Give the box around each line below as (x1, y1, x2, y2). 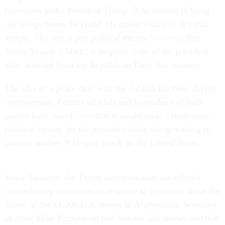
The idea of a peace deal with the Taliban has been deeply (5, 83, 216, 93)
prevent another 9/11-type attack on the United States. (5, 138, 204, 148)
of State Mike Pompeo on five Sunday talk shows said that (5, 213, 219, 223)
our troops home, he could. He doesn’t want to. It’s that (5, 19, 208, 29)
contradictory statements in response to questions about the (5, 186, 220, 196)
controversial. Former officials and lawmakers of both (5, 97, 202, 107)
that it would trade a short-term (93, 110, 209, 121)
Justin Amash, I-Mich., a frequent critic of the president (5, 46, 208, 56)
